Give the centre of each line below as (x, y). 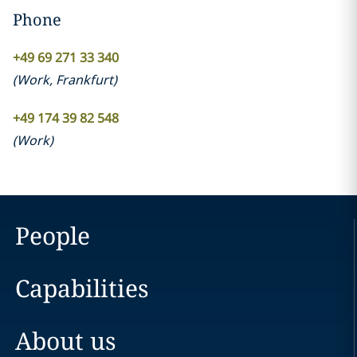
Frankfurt (84, 80)
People (52, 235)
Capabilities (82, 288)
